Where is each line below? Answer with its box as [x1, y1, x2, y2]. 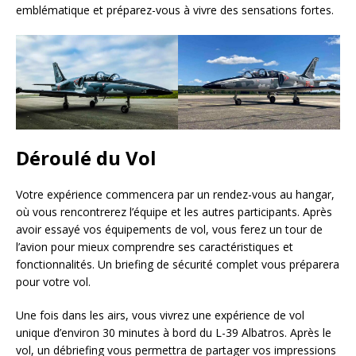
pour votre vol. [16, 274, 91, 290]
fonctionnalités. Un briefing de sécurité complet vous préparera [16, 257, 339, 273]
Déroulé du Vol [16, 145, 157, 172]
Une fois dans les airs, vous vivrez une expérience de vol [16, 308, 304, 323]
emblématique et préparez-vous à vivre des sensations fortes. [16, 2, 334, 17]
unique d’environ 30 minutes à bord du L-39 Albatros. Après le [16, 325, 331, 341]
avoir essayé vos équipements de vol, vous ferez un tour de [16, 222, 323, 238]
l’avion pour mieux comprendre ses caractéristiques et [16, 239, 293, 255]
